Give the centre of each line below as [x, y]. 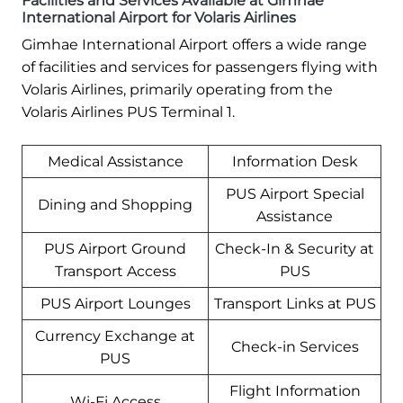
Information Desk [295, 161]
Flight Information [295, 390]
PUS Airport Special [295, 193]
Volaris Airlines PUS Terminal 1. [128, 112]
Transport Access [115, 271]
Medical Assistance [115, 161]
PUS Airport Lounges [115, 303]
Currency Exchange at [115, 336]
